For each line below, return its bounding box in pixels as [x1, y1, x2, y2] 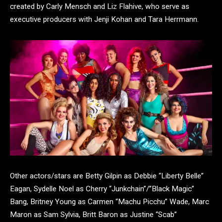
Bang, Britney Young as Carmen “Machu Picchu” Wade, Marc [10, 197, 209, 207]
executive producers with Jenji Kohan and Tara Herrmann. [10, 15, 199, 24]
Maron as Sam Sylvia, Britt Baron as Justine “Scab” [10, 210, 177, 220]
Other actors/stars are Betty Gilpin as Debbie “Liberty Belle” [10, 171, 204, 181]
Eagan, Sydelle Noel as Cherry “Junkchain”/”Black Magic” [10, 184, 194, 194]
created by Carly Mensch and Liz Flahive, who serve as [10, 2, 189, 11]
